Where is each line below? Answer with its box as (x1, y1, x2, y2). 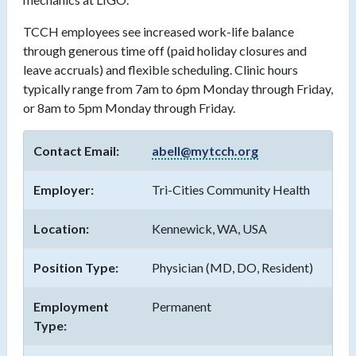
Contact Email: (33, 143, 119, 159)
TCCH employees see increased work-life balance (23, 24, 294, 40)
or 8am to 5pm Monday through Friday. (23, 100, 235, 116)
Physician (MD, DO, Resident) (152, 260, 313, 276)
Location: (33, 221, 89, 237)
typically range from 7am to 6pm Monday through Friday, (23, 81, 333, 97)
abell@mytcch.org (152, 143, 258, 159)
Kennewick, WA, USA (152, 221, 267, 237)
